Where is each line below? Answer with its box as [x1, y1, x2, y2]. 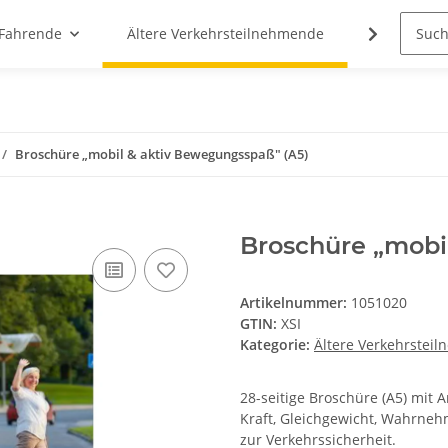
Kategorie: [240, 335, 314, 355]
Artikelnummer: [240, 293, 351, 313]
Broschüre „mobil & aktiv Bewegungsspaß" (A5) [15, 145, 308, 164]
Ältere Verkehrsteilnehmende [126, 24, 324, 44]
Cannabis [371, 24, 435, 44]
